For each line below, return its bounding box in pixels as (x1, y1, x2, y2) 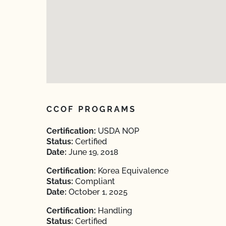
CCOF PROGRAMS (46, 104, 137, 114)
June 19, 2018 (67, 147, 119, 157)
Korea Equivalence (96, 166, 168, 176)
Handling (96, 206, 132, 215)
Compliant (73, 177, 115, 186)
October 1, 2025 (67, 187, 128, 197)
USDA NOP (96, 126, 139, 136)
